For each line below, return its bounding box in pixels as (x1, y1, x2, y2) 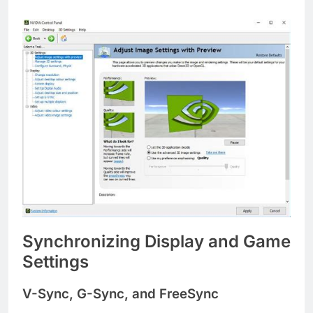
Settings (22, 251, 89, 272)
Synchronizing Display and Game (22, 231, 291, 252)
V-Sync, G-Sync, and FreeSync (22, 285, 219, 302)
